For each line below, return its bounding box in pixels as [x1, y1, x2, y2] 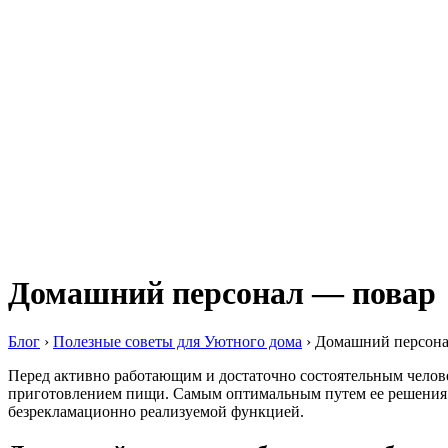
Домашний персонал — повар [8, 274, 436, 311]
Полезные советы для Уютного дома [53, 333, 302, 351]
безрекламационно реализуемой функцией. [8, 403, 304, 421]
